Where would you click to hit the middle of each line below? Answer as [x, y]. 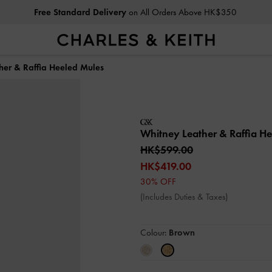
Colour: [155, 233]
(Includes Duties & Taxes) [184, 197]
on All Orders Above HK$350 [181, 12]
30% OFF [158, 182]
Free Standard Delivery [80, 12]
